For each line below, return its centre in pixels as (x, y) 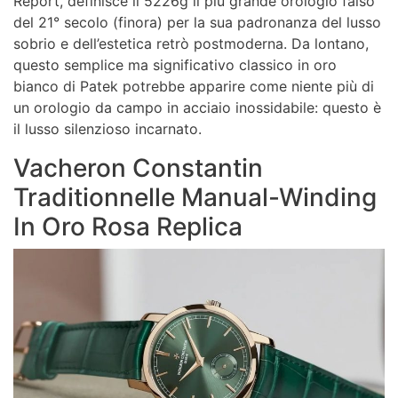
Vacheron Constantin (138, 168)
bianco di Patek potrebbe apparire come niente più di (194, 87)
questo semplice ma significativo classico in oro (175, 65)
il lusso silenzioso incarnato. (107, 129)
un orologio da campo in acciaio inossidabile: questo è (197, 108)
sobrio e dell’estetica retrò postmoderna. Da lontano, (191, 44)
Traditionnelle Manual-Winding (195, 198)
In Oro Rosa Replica (128, 227)
